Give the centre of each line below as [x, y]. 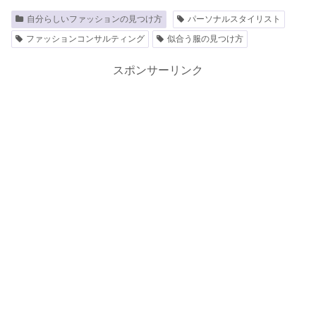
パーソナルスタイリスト [234, 19]
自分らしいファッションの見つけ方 [94, 19]
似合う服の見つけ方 [205, 39]
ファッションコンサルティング [85, 39]
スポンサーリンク [158, 71]
